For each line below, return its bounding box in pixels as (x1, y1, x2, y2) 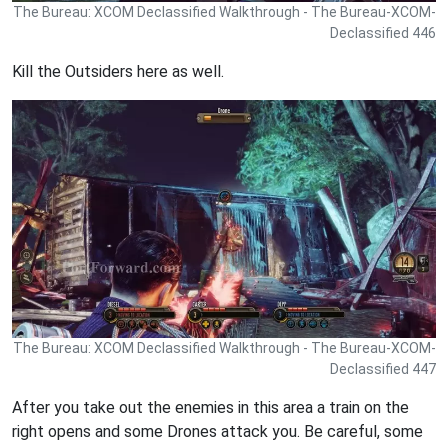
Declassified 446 (330, 24, 436, 41)
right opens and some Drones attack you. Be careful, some (12, 421, 423, 441)
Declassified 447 (330, 360, 436, 377)
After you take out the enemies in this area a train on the (12, 397, 409, 417)
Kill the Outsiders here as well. (12, 61, 224, 81)
